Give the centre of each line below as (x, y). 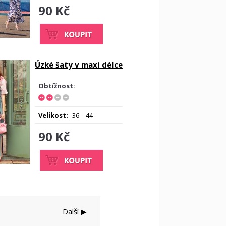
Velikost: (53, 115)
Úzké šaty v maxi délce (79, 65)
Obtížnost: (57, 86)
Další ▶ (75, 211)
